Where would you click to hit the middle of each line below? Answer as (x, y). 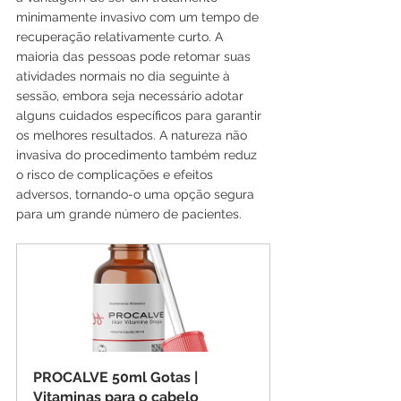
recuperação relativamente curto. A (121, 36)
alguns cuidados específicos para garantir (141, 115)
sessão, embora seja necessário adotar (132, 95)
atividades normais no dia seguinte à (125, 76)
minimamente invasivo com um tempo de (139, 17)
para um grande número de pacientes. (129, 213)
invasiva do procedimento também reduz (138, 154)
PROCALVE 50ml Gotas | (117, 377)
